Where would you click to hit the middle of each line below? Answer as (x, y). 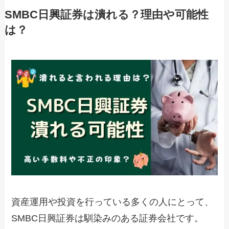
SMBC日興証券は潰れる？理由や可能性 (106, 15)
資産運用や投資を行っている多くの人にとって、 (113, 202)
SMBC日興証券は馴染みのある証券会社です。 (108, 219)
